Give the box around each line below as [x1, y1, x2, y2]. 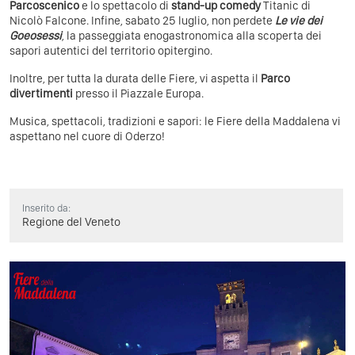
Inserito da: [22, 201, 71, 214]
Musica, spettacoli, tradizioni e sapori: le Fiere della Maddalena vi [10, 113, 341, 128]
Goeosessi [10, 28, 62, 43]
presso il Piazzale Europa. [73, 86, 204, 101]
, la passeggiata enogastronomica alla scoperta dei [62, 28, 322, 43]
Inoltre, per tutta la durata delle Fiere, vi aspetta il [10, 71, 261, 86]
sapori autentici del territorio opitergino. [10, 43, 212, 58]
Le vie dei [275, 13, 323, 28]
